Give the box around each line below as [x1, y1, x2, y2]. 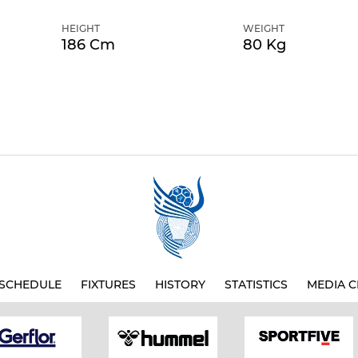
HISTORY [155, 277, 205, 292]
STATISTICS [225, 277, 288, 292]
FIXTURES [81, 277, 136, 292]
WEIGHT [243, 22, 284, 34]
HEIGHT [61, 22, 100, 34]
